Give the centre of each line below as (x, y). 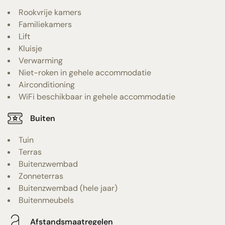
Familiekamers (45, 24)
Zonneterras (41, 176)
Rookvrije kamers (50, 12)
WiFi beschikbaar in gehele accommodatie (97, 96)
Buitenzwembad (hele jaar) (68, 188)
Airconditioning (47, 84)
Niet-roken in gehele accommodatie (85, 72)
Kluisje (30, 48)
